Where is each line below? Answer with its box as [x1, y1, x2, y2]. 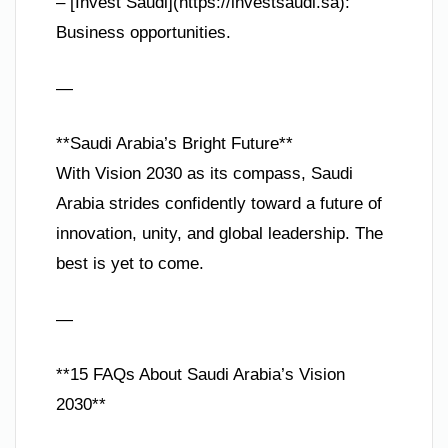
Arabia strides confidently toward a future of [56, 194, 382, 214]
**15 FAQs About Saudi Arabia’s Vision [56, 365, 345, 385]
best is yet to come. [56, 254, 204, 274]
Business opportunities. [56, 23, 231, 43]
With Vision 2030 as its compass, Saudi [56, 164, 353, 184]
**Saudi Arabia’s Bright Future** [56, 134, 293, 154]
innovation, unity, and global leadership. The [56, 224, 383, 244]
